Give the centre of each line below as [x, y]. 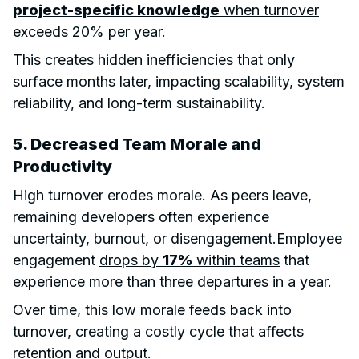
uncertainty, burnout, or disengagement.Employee [177, 238]
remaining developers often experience [141, 216]
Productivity [63, 166]
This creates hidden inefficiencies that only [154, 59]
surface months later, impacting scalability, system [179, 81]
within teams [236, 260]
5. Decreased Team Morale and [137, 144]
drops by [131, 260]
